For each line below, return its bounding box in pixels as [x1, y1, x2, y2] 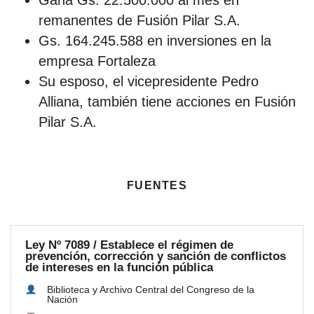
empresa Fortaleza [39, 53, 156, 69]
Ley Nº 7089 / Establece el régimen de [25, 238, 233, 252]
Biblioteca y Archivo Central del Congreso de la [46, 284, 254, 296]
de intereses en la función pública [25, 260, 213, 274]
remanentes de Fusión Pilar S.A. [39, 12, 240, 28]
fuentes [127, 175, 187, 193]
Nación [46, 294, 78, 306]
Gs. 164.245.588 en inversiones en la [39, 32, 271, 48]
